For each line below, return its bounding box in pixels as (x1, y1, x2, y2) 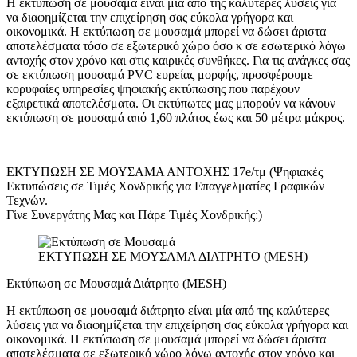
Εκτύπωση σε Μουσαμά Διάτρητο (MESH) (6, 276, 226, 290)
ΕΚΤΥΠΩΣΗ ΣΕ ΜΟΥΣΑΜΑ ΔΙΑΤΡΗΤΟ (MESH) (38, 249, 308, 263)
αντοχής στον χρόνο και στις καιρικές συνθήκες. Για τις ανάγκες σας (6, 53, 350, 67)
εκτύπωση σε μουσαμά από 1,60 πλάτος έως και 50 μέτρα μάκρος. (6, 110, 345, 124)
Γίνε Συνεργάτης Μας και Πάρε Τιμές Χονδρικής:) (6, 207, 262, 222)
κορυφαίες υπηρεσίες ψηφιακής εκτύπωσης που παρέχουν (6, 81, 300, 96)
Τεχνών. (6, 193, 48, 207)
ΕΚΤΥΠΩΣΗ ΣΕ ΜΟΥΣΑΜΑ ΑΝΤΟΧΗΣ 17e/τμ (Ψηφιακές (6, 164, 323, 178)
